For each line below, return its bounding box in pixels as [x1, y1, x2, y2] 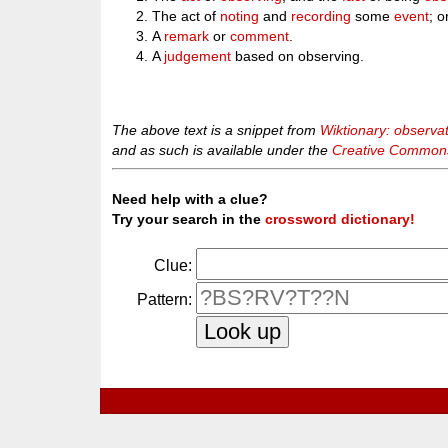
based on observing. [231, 48, 365, 64]
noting [220, 8, 260, 24]
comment [230, 28, 290, 44]
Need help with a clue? [112, 190, 269, 207]
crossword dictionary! [265, 210, 416, 227]
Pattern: [137, 290, 193, 308]
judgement [164, 48, 232, 64]
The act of [152, 8, 221, 24]
